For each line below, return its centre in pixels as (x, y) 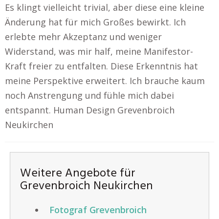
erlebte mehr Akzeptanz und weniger (83, 37)
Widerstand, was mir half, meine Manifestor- (99, 51)
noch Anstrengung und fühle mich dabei (89, 95)
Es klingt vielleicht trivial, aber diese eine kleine (105, 7)
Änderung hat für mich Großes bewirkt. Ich (95, 22)
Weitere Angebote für (78, 174)
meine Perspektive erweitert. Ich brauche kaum (105, 81)
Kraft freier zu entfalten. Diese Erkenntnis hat (101, 66)
